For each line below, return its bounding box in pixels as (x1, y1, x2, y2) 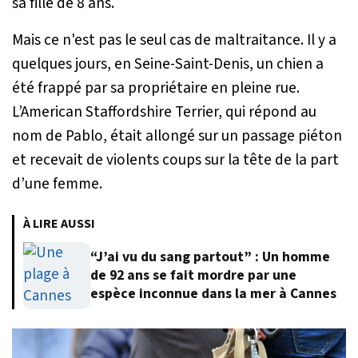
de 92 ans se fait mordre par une (90, 265, 296, 286)
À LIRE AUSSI (23, 214, 95, 233)
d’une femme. (12, 172, 102, 195)
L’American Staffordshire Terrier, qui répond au (12, 100, 316, 123)
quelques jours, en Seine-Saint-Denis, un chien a (12, 52, 324, 75)
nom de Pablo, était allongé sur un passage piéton (12, 124, 342, 147)
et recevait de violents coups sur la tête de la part (12, 148, 339, 171)
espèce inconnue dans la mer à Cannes (90, 284, 336, 304)
